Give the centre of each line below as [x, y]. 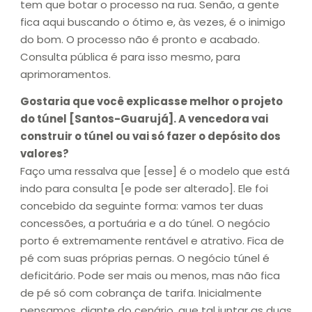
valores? [45, 154]
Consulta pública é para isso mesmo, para [130, 56]
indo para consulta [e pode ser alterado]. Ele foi [144, 189]
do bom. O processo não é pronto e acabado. [140, 39]
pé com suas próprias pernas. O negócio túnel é [145, 258]
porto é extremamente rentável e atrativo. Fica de [152, 241]
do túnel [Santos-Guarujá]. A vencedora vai [144, 119]
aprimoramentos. [65, 74]
